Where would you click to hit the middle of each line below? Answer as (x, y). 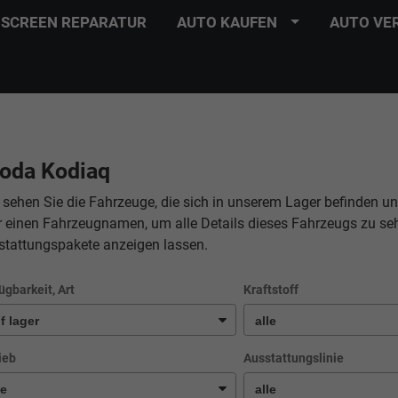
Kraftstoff (271, 291)
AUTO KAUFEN (227, 22)
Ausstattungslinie (294, 359)
